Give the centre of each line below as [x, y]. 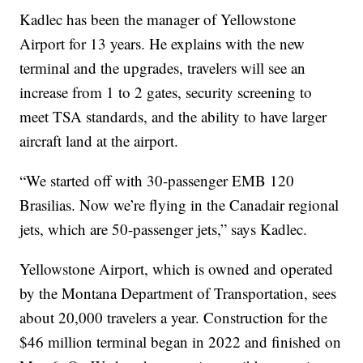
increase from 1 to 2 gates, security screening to [166, 92]
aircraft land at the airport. [99, 140]
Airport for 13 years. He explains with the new [162, 43]
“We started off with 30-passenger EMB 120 [157, 180]
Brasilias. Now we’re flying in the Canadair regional [179, 204]
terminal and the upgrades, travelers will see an [163, 67]
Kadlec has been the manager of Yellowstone [158, 19]
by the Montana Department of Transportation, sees [178, 293]
